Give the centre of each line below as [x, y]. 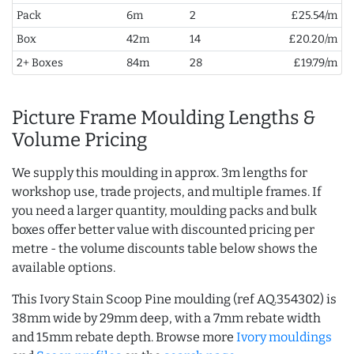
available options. [64, 268]
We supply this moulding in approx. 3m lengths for [160, 173]
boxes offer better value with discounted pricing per [163, 230]
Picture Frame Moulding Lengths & [164, 118]
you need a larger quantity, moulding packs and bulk [164, 211]
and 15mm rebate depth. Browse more [124, 337]
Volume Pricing [79, 140]
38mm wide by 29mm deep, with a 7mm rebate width [166, 318]
